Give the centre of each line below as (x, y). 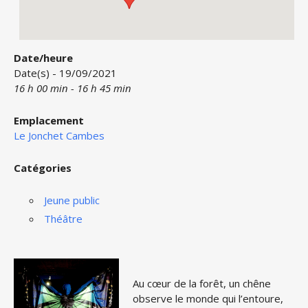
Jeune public (71, 200)
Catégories (43, 168)
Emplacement (49, 120)
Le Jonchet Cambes (59, 135)
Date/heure (43, 58)
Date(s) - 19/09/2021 (65, 73)
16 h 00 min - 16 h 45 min (73, 88)
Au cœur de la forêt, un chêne (202, 283)
